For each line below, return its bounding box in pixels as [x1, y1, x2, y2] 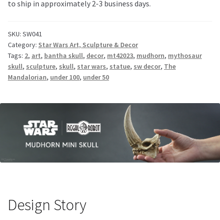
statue [110, 61, 130, 71]
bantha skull [44, 51, 83, 60]
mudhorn [137, 51, 165, 60]
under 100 [50, 72, 80, 82]
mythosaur [168, 51, 202, 60]
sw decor [134, 61, 161, 71]
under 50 [83, 72, 109, 82]
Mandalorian [8, 72, 47, 82]
